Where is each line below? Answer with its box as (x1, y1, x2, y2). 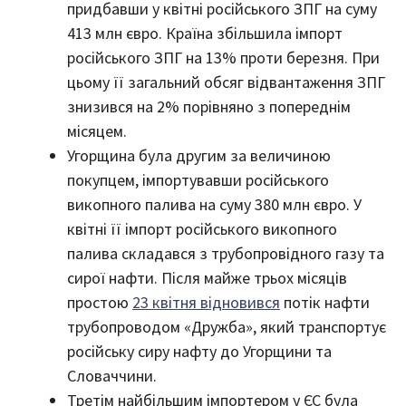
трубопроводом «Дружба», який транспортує (67, 316, 386, 338)
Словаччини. (67, 365, 157, 387)
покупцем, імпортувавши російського (67, 169, 329, 191)
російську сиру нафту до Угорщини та (67, 341, 332, 362)
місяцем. (67, 121, 127, 142)
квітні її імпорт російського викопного (67, 218, 337, 240)
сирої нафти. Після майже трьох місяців (67, 267, 347, 289)
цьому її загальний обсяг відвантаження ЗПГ (67, 72, 385, 93)
